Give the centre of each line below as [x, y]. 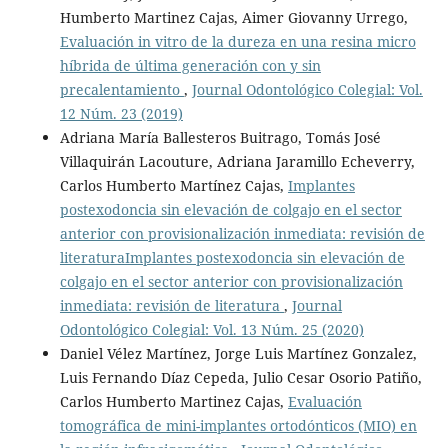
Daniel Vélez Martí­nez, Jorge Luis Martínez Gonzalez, [238, 354]
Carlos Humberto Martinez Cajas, [173, 402]
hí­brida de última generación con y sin [190, 66]
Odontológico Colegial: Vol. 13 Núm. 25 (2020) [211, 330]
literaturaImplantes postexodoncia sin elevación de [232, 258]
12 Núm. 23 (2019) [121, 114]
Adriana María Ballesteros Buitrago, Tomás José [220, 138]
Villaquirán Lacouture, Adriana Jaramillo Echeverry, [237, 162]
